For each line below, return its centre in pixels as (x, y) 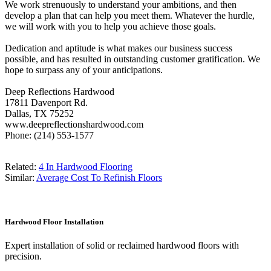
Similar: (21, 177)
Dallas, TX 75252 (39, 113)
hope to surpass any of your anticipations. (84, 70)
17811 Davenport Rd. (46, 102)
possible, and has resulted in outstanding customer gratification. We (132, 59)
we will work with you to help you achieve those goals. (110, 26)
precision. (23, 256)
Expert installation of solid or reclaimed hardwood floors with (122, 246)
